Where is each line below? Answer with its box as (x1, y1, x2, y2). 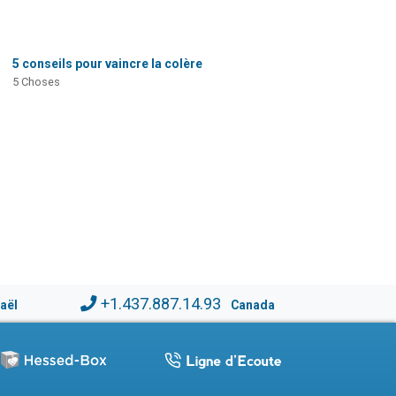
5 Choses (11, 74, 60, 88)
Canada (230, 297, 275, 312)
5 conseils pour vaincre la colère (11, 56, 202, 71)
